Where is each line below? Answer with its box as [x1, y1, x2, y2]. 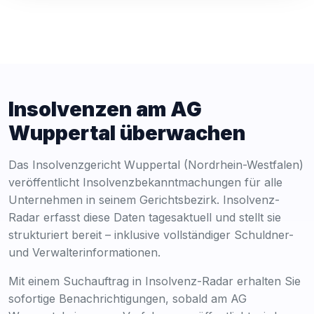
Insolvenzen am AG [8, 96, 202, 121]
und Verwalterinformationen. [8, 245, 161, 259]
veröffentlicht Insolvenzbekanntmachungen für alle [8, 175, 282, 189]
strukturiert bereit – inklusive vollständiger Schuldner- [8, 227, 294, 242]
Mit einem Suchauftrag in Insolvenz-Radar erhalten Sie [8, 273, 301, 288]
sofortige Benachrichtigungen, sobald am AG [8, 291, 247, 306]
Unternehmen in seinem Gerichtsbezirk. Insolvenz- [8, 192, 280, 207]
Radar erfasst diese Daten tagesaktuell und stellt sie [8, 210, 281, 224]
